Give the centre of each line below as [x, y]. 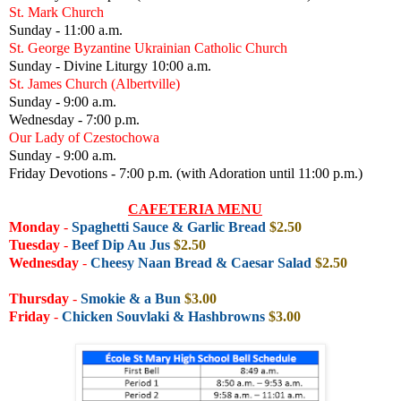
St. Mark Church [56, 12]
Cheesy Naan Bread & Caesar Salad [203, 262]
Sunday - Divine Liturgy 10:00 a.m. [110, 65]
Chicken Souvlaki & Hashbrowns [165, 316]
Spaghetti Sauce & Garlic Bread [169, 226]
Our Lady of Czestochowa [84, 137]
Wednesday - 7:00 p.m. [74, 119]
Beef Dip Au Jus [121, 244]
